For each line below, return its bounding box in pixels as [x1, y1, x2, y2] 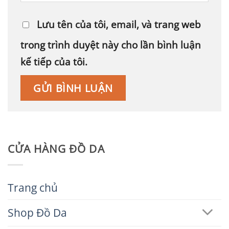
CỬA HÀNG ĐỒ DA [8, 141, 105, 156]
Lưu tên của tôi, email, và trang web [37, 17, 201, 31]
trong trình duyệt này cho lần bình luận [20, 38, 201, 51]
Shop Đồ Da [8, 205, 67, 220]
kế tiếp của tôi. [20, 55, 87, 68]
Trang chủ [8, 180, 58, 195]
